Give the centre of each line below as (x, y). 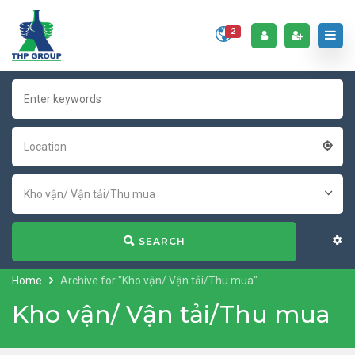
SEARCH (162, 241)
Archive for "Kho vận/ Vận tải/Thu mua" (159, 281)
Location (45, 147)
